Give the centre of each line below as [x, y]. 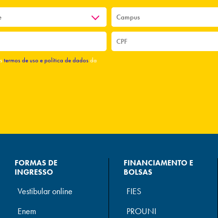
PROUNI [141, 211]
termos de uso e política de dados [47, 60]
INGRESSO [34, 172]
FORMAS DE [36, 163]
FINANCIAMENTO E [158, 163]
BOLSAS [138, 172]
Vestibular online [45, 191]
